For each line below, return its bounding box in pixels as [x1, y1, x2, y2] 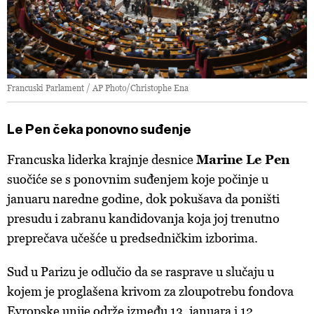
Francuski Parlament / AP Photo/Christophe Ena [7, 83, 189, 94]
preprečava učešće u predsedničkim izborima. [7, 231, 258, 246]
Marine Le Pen [196, 152, 289, 168]
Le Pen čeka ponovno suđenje [7, 122, 191, 138]
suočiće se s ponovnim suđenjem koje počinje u [7, 172, 268, 187]
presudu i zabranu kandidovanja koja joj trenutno [7, 211, 280, 226]
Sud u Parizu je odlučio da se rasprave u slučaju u [7, 264, 274, 280]
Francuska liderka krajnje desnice [7, 152, 196, 168]
